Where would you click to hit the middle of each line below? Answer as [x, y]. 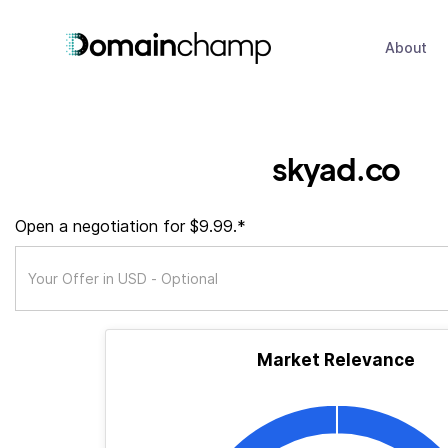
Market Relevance [336, 360]
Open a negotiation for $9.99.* [130, 226]
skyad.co [336, 168]
